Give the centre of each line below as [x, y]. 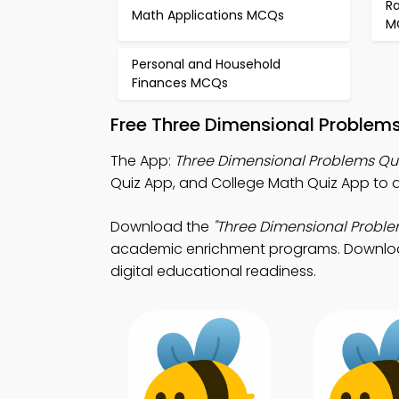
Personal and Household [206, 64]
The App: [142, 161]
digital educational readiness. [213, 271]
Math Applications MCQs [208, 15]
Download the [162, 227]
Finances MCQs [180, 83]
